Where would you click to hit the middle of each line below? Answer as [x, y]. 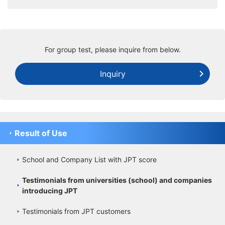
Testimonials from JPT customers [76, 211]
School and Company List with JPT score [89, 159]
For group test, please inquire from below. [113, 49]
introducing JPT [50, 190]
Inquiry [113, 74]
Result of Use [41, 133]
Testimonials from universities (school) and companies [117, 180]
